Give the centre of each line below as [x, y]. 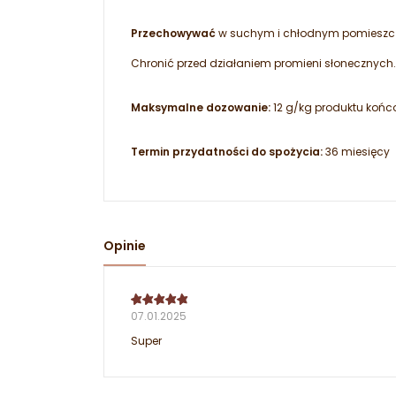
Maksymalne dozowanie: [201, 108]
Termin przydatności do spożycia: [227, 152]
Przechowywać [173, 34]
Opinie [125, 246]
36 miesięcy [356, 152]
